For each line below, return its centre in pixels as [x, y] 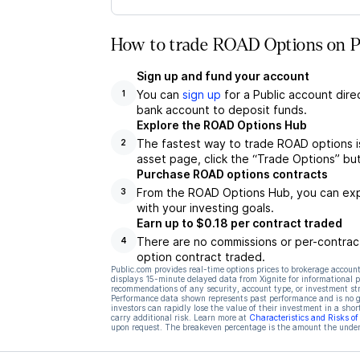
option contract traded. [200, 257]
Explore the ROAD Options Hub [221, 125]
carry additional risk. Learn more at [178, 317]
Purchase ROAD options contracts [232, 174]
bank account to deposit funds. [221, 110]
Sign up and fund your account [223, 76]
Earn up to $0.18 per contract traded [239, 223]
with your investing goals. [205, 208]
